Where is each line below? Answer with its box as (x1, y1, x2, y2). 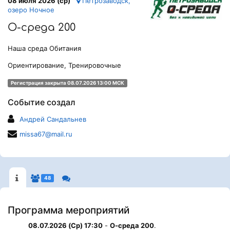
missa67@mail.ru (20, 129, 72, 138)
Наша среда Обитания (8, 44, 81, 52)
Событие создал (8, 97, 75, 107)
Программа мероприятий (8, 204, 129, 216)
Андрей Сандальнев (20, 114, 86, 123)
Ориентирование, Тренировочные (8, 61, 121, 69)
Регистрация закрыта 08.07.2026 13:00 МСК (10, 80, 124, 86)
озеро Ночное (8, 5, 54, 14)
